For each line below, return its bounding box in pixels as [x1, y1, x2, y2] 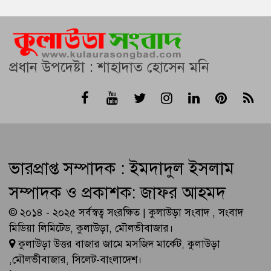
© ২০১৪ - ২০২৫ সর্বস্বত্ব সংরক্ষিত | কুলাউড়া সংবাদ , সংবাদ [9, 206, 243, 220]
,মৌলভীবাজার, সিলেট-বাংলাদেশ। [9, 253, 142, 267]
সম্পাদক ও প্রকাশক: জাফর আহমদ [9, 182, 226, 204]
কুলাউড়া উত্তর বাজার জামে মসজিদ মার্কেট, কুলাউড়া [15, 238, 220, 251]
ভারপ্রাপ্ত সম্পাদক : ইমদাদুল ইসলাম [9, 158, 234, 180]
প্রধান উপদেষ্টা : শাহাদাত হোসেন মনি [9, 58, 209, 77]
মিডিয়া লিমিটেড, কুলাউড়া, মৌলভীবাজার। [9, 222, 174, 235]
